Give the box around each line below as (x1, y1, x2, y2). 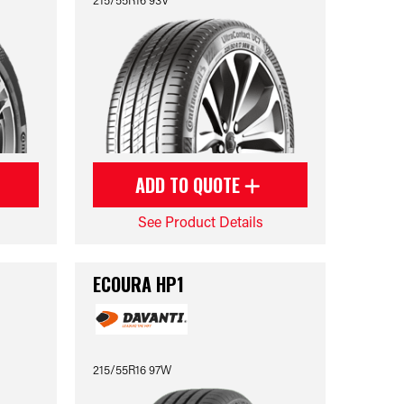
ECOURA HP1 (93, 271, 185, 298)
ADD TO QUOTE (135, 171, 245, 198)
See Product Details (137, 212, 263, 231)
